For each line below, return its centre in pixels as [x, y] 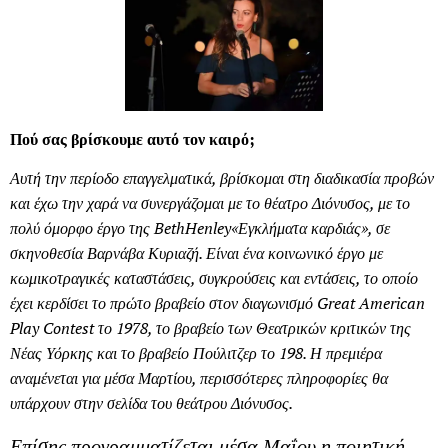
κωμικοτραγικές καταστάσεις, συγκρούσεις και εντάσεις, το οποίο [214, 277]
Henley [208, 227]
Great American [371, 302]
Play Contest [52, 327]
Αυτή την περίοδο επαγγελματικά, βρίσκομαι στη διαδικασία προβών [222, 177]
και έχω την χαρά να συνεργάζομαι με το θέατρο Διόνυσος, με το [210, 202]
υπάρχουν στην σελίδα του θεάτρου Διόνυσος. [151, 402]
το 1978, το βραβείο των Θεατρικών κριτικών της [252, 327]
